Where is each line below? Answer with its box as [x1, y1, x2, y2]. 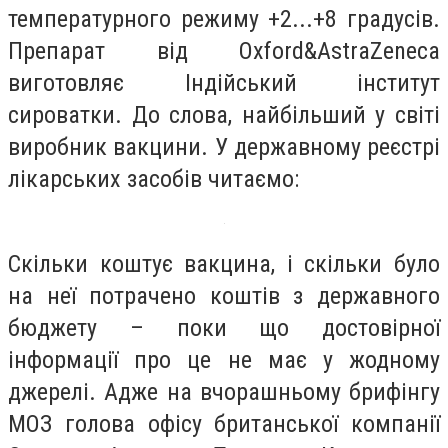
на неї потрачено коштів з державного [8, 282, 440, 311]
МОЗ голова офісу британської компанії [8, 410, 440, 439]
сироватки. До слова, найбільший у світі [8, 100, 440, 129]
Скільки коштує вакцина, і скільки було [8, 250, 440, 279]
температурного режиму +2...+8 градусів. [8, 4, 440, 33]
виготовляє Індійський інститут [8, 68, 440, 97]
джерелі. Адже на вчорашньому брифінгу [8, 378, 440, 407]
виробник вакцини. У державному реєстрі [8, 132, 440, 161]
